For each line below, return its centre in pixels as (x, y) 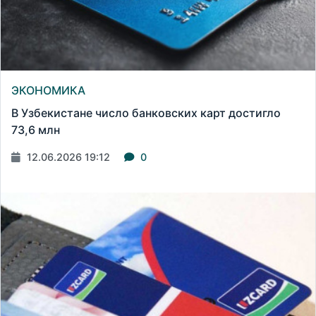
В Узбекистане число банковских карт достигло (146, 113)
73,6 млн (36, 130)
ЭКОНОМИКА (48, 91)
